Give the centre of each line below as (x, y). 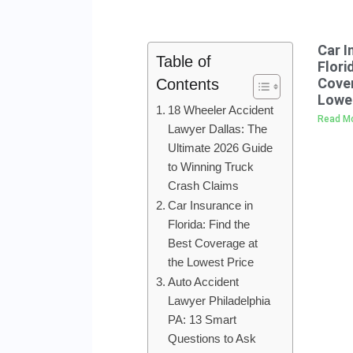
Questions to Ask (212, 338)
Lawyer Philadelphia (219, 300)
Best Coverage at (213, 243)
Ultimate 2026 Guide (221, 147)
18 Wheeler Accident (221, 110)
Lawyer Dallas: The (218, 128)
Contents (188, 84)
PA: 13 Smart (203, 319)
